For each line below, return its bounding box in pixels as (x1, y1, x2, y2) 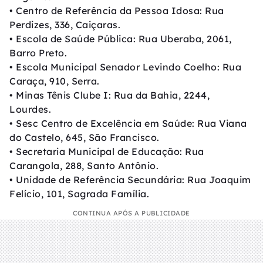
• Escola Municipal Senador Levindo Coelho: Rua (9, 61, 241, 73)
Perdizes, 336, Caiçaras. (9, 19, 120, 31)
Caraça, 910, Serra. (9, 75, 100, 87)
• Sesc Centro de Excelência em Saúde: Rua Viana (9, 117, 247, 129)
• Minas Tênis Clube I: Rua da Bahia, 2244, (9, 89, 210, 101)
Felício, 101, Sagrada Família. (9, 188, 149, 200)
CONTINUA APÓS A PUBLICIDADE (73, 209, 190, 217)
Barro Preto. (9, 47, 67, 59)
